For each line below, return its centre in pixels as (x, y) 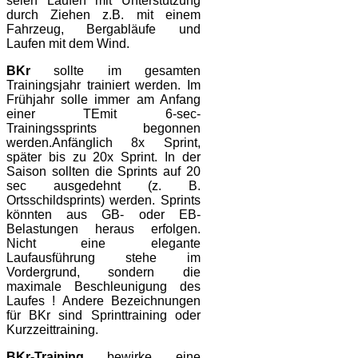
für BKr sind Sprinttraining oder (103, 316)
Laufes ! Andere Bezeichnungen (103, 301)
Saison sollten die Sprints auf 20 (103, 172)
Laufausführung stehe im (103, 258)
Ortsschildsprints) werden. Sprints (103, 201)
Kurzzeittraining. (54, 330)
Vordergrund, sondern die (103, 272)
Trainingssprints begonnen (103, 129)
